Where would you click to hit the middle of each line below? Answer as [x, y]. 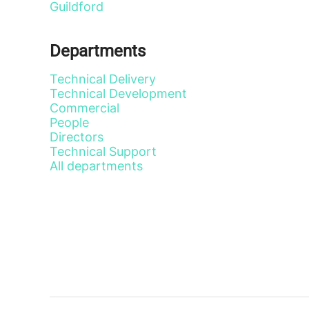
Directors [77, 137]
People [69, 122]
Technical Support [103, 151]
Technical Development [118, 93]
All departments [96, 166]
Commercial [84, 108]
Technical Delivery [103, 79]
